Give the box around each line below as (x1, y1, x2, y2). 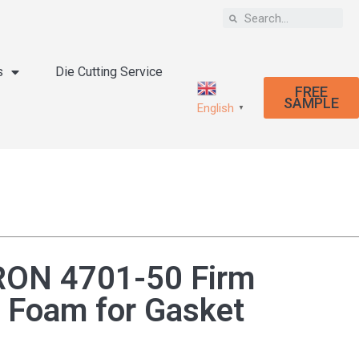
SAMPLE (283, 95, 339, 111)
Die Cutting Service (55, 64, 163, 79)
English (197, 101, 235, 116)
